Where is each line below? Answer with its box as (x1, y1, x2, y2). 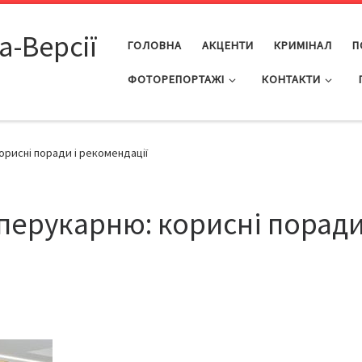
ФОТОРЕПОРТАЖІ (127, 71, 225, 86)
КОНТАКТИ (262, 71, 322, 86)
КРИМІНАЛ (273, 37, 332, 53)
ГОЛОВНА (127, 37, 182, 53)
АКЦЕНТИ (201, 37, 254, 53)
